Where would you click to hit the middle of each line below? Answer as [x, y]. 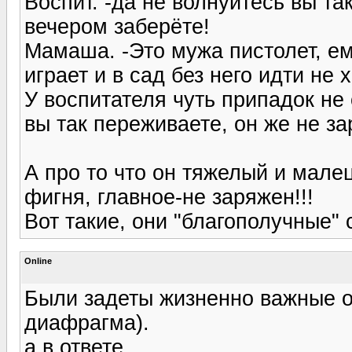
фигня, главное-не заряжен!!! [169, 197]
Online [38, 260]
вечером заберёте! [117, 26]
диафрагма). [87, 323]
